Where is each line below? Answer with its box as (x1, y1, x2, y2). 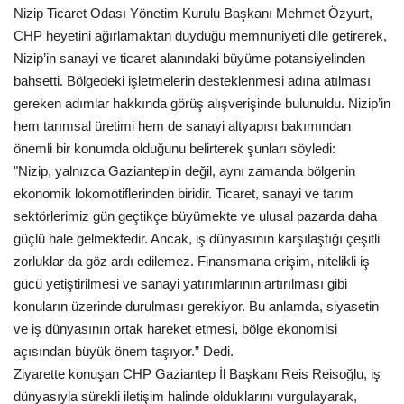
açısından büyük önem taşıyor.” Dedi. (14, 344, 234, 360)
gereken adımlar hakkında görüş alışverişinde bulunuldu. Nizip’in (14, 96, 390, 112)
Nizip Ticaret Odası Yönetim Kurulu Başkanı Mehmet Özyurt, (14, 5, 372, 22)
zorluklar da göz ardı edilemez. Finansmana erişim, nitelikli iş (14, 253, 370, 270)
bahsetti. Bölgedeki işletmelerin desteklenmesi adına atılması (14, 73, 371, 89)
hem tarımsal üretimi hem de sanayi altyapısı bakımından (14, 118, 351, 134)
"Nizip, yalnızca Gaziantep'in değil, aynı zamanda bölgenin (14, 163, 355, 179)
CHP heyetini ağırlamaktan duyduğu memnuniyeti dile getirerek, (14, 28, 387, 44)
